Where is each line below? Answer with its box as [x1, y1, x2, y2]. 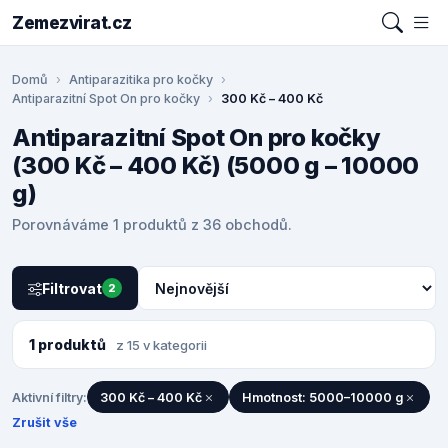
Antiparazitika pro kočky [69, 72, 213, 88]
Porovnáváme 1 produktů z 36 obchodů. [12, 216, 292, 234]
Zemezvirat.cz [12, 12, 132, 33]
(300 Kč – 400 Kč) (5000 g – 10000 [12, 151, 420, 181]
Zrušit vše [12, 415, 77, 431]
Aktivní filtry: [12, 389, 87, 405]
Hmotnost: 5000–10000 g [242, 389, 403, 405]
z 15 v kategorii [116, 337, 207, 354]
